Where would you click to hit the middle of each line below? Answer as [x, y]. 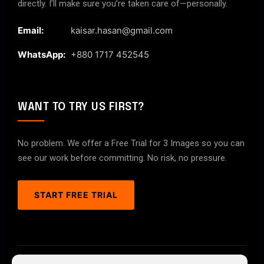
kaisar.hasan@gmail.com [122, 31]
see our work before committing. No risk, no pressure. [122, 158]
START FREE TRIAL [76, 195]
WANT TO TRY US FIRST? [81, 108]
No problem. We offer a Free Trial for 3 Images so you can [131, 143]
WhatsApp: [42, 55]
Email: [31, 31]
